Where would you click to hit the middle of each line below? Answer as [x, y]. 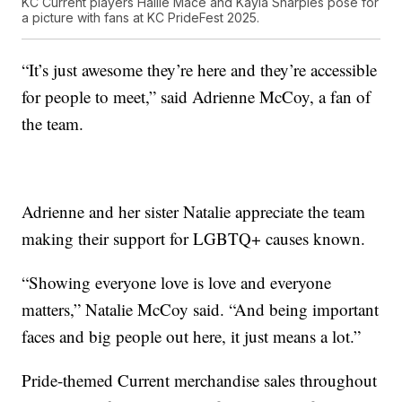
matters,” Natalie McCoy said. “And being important [201, 309]
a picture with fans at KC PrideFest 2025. [141, 17]
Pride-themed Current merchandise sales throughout [200, 380]
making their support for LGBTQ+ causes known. [194, 238]
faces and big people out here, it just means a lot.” [192, 336]
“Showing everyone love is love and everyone [177, 282]
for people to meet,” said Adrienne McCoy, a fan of [197, 96]
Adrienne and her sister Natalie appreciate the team [194, 211]
